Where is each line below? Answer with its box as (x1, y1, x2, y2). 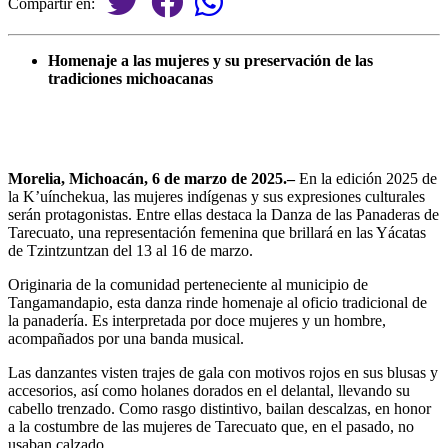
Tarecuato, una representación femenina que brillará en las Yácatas (8, 223, 426, 241)
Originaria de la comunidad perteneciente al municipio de (8, 275, 368, 293)
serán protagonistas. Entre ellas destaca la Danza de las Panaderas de (8, 205, 439, 223)
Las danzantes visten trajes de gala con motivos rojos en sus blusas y (8, 363, 438, 381)
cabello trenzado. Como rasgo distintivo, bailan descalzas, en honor (8, 399, 431, 417)
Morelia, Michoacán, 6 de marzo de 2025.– (8, 169, 295, 187)
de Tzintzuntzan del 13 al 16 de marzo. (8, 241, 253, 259)
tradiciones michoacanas (48, 69, 213, 87)
